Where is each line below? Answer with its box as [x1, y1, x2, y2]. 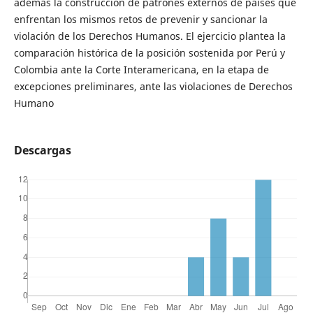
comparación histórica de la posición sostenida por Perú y [13, 46, 285, 60]
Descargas [13, 143, 71, 159]
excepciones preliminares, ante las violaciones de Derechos [13, 80, 293, 94]
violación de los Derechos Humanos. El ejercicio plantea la [13, 29, 286, 43]
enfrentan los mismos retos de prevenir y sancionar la [13, 13, 268, 27]
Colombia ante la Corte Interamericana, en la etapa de [13, 63, 269, 77]
